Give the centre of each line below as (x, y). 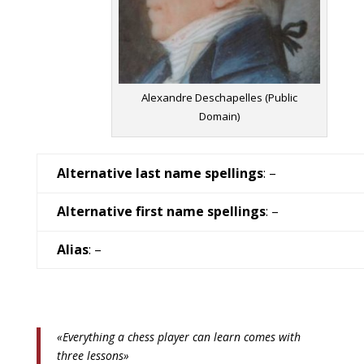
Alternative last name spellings (160, 173)
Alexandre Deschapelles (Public (220, 97)
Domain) (219, 116)
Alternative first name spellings (161, 211)
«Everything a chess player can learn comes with (178, 336)
